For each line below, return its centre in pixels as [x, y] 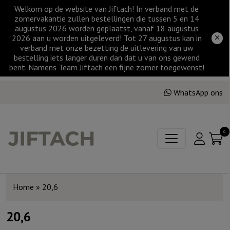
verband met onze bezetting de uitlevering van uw [107, 48]
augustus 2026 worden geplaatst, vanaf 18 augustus [107, 28]
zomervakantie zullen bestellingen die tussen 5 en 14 [107, 18]
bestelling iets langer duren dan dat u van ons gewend [107, 57]
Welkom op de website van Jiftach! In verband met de [107, 9]
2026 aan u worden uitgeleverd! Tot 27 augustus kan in [107, 38]
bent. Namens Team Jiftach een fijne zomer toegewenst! [107, 67]
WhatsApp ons [198, 92]
